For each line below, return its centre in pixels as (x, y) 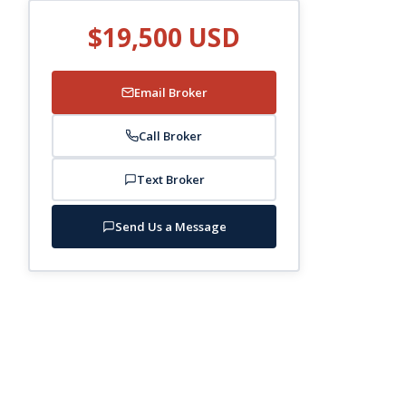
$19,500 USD (164, 37)
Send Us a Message (170, 226)
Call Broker (170, 135)
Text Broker (170, 179)
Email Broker (170, 92)
